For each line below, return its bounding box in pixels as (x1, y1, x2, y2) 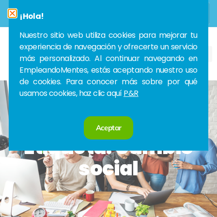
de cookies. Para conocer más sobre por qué (19, 76, 198, 88)
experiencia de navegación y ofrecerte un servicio (19, 41, 198, 53)
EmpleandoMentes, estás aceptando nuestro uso (19, 64, 198, 76)
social (78, 155, 139, 183)
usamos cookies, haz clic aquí (19, 88, 124, 99)
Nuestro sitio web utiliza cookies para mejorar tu (19, 30, 198, 41)
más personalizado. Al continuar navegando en (19, 53, 198, 64)
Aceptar (95, 123, 122, 133)
